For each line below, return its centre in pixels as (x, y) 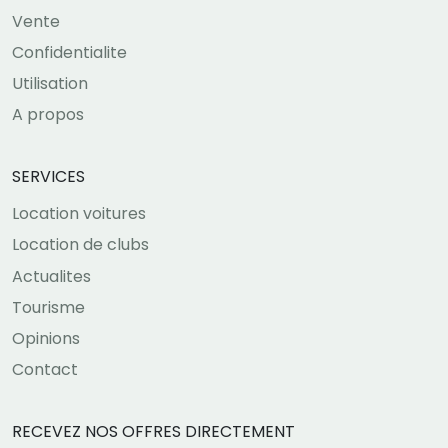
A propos (48, 115)
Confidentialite (69, 52)
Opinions (46, 338)
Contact (45, 370)
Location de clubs (80, 245)
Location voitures (79, 214)
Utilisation (50, 83)
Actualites (51, 276)
